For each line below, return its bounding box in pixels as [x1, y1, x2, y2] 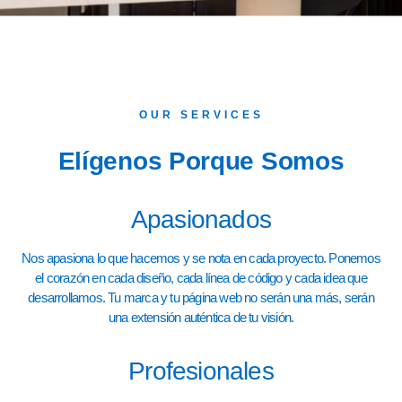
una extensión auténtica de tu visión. [108, 310, 294, 326]
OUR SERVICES [138, 109, 264, 122]
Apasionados [130, 205, 272, 234]
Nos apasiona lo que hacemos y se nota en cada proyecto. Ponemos [22, 250, 380, 267]
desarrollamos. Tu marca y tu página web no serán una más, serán [28, 290, 374, 306]
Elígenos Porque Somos [57, 147, 345, 176]
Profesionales [128, 356, 274, 385]
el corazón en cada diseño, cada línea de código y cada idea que [35, 270, 367, 286]
